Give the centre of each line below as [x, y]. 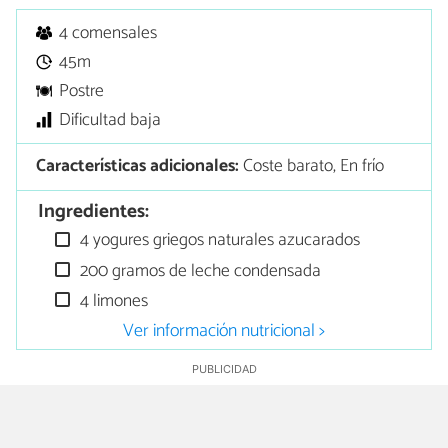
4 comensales [108, 33]
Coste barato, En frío [312, 167]
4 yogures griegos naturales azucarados [218, 241]
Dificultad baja [110, 120]
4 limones [112, 302]
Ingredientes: [94, 212]
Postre [82, 91]
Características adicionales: [138, 167]
